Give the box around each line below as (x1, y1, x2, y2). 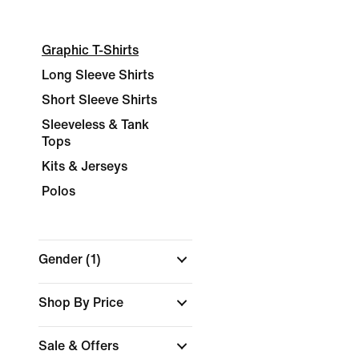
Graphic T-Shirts (42, 43, 139, 57)
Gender (38, 252, 86, 266)
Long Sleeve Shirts (42, 68, 154, 82)
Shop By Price (38, 296, 127, 309)
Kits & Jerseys (42, 159, 127, 173)
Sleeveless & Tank (42, 118, 149, 131)
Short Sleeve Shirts (42, 93, 157, 107)
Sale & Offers (38, 339, 122, 353)
